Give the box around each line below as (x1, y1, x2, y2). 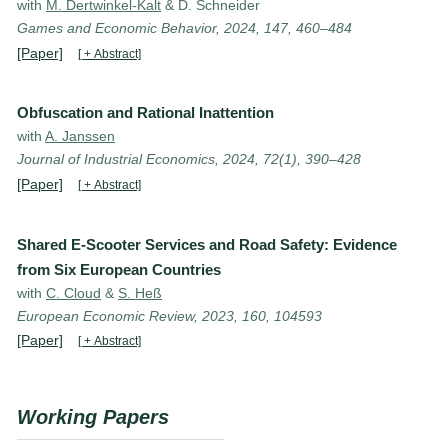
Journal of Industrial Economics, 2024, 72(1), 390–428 (17, 151, 361, 168)
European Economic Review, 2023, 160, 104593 (17, 307, 322, 324)
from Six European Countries (17, 260, 221, 278)
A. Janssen (45, 128, 115, 145)
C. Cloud (46, 284, 101, 301)
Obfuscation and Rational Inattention (17, 104, 274, 122)
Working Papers (17, 406, 169, 429)
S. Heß (118, 284, 162, 301)
